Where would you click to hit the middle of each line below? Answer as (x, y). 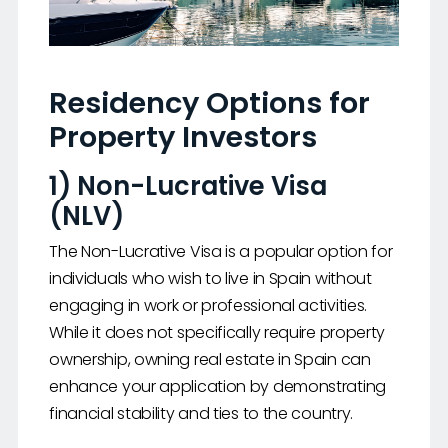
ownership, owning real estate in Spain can (210, 360)
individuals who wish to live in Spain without (210, 279)
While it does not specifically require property (217, 333)
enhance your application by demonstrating (217, 387)
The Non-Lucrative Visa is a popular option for (221, 252)
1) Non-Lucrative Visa (188, 186)
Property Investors (183, 137)
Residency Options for (210, 103)
